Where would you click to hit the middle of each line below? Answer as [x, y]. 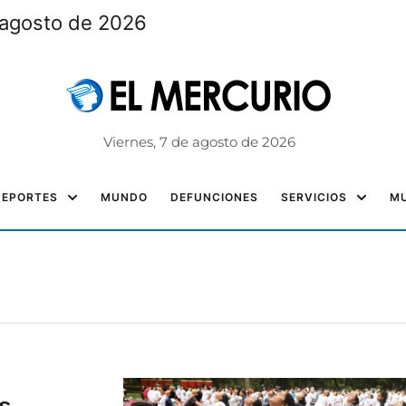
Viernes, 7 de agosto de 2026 [199, 142]
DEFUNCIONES [214, 197]
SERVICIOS [314, 197]
